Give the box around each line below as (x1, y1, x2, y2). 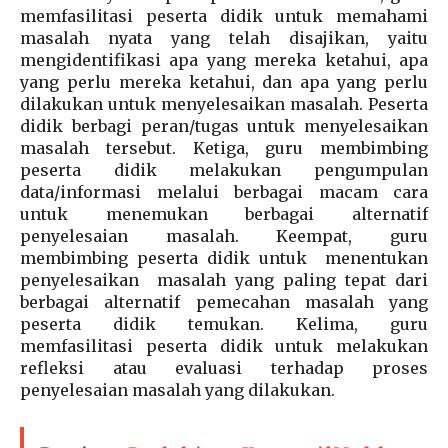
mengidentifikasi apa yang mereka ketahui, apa (20, 50, 428, 71)
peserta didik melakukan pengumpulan (20, 160, 428, 181)
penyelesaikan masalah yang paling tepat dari (20, 270, 428, 291)
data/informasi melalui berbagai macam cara (20, 182, 428, 203)
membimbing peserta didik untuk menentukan (20, 248, 428, 269)
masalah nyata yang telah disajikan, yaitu (20, 28, 428, 49)
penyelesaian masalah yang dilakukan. (20, 380, 335, 401)
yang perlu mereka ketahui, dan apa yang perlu (20, 72, 428, 93)
